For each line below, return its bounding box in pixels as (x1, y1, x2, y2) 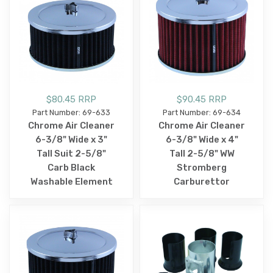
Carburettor (174, 176, 230, 188)
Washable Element (30, 176, 113, 188)
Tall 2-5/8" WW (169, 148, 235, 160)
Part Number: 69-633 (32, 108, 110, 118)
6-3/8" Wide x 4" (165, 134, 238, 146)
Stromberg (177, 162, 227, 174)
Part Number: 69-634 (163, 108, 241, 118)
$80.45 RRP (46, 94, 96, 105)
